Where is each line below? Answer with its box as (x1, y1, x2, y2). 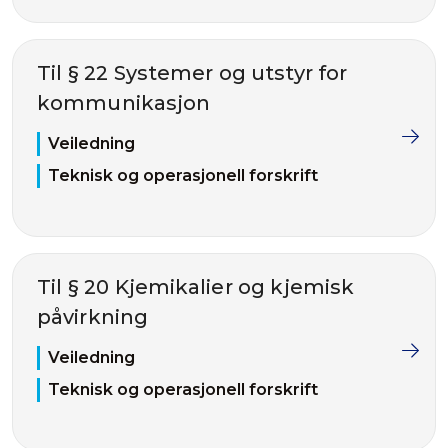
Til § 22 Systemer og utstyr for (37, 61, 348, 85)
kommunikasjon (37, 91, 211, 115)
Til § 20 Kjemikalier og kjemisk (37, 275, 355, 299)
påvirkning (37, 305, 148, 329)
